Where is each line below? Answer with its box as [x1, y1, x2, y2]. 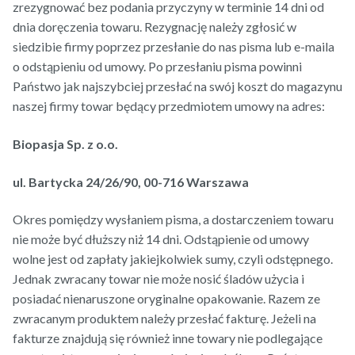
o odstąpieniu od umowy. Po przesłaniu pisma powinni [13, 59, 302, 74]
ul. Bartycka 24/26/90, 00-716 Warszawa [13, 174, 249, 189]
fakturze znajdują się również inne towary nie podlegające [13, 330, 323, 346]
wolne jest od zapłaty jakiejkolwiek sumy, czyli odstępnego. [13, 251, 333, 267]
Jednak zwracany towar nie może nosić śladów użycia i [13, 271, 304, 287]
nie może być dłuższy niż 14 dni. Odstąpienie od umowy [13, 231, 309, 247]
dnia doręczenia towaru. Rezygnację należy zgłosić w [13, 19, 296, 35]
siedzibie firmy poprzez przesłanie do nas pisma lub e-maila [13, 39, 334, 55]
